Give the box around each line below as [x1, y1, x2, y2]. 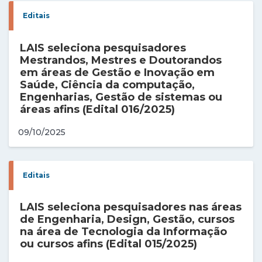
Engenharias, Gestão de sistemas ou [20, 90, 223, 104]
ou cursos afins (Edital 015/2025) [20, 237, 198, 250]
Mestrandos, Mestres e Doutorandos [20, 53, 222, 67]
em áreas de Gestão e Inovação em [20, 65, 215, 79]
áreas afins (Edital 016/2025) [20, 102, 175, 116]
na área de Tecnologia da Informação [20, 225, 227, 238]
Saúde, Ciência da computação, [20, 78, 195, 91]
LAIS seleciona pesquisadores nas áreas [20, 200, 242, 213]
